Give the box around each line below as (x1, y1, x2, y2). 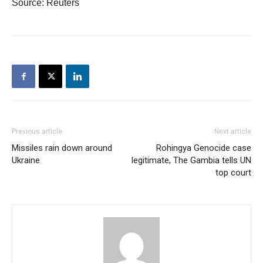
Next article (214, 127, 251, 136)
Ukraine (12, 155, 40, 166)
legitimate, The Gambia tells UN (131, 155, 251, 166)
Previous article (12, 127, 62, 136)
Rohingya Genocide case (156, 143, 251, 153)
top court (215, 167, 251, 178)
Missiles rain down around (12, 143, 112, 153)
